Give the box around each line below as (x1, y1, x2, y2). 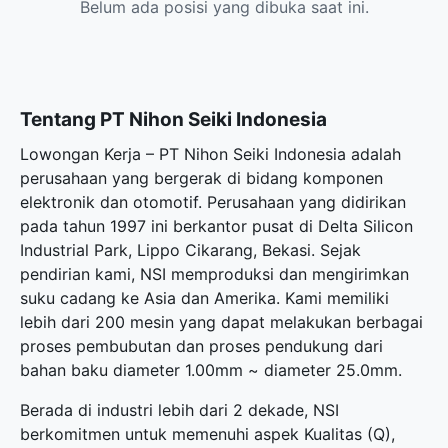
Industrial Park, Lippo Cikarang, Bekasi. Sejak (20, 240, 361, 260)
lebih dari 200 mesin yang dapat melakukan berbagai (20, 312, 423, 332)
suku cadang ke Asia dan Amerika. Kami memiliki (20, 288, 389, 308)
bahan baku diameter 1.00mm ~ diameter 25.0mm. (20, 360, 402, 380)
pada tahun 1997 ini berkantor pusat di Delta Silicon (20, 216, 413, 236)
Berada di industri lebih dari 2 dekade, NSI (20, 400, 339, 420)
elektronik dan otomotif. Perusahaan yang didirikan (20, 192, 406, 212)
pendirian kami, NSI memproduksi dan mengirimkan (20, 264, 409, 284)
